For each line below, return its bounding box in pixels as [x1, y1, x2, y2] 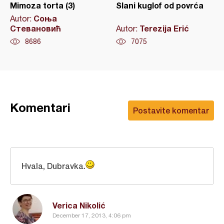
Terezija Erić [139, 23, 189, 33]
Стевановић [10, 23, 61, 33]
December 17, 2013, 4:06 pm [52, 211, 131, 219]
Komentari [10, 100, 70, 114]
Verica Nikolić [52, 200, 105, 210]
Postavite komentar [133, 105, 209, 115]
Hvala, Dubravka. [21, 161, 85, 170]
